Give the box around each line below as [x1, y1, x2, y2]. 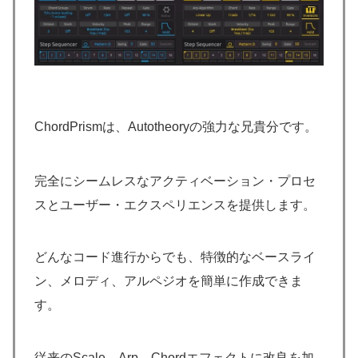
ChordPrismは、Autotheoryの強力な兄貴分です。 [34, 119, 317, 133]
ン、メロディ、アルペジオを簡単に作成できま [34, 274, 303, 288]
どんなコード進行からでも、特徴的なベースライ [34, 250, 316, 265]
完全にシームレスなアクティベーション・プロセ [34, 173, 316, 188]
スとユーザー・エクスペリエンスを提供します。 [34, 197, 316, 212]
